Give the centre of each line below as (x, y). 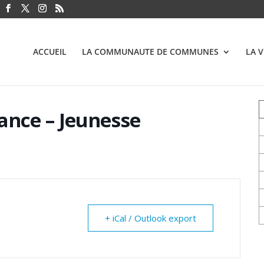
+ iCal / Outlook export (151, 218)
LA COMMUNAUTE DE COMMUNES (150, 52)
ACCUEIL (50, 52)
